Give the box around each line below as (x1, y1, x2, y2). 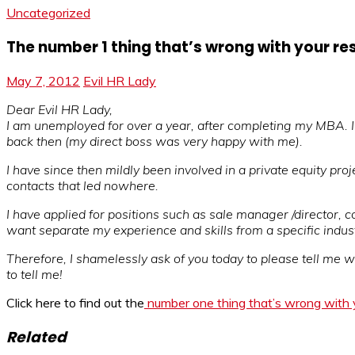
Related (6, 326, 67, 349)
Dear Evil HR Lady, (6, 101, 113, 118)
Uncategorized (6, 5, 90, 21)
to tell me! (6, 266, 63, 283)
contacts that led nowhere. (6, 177, 158, 194)
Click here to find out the (6, 295, 144, 311)
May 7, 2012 (6, 73, 80, 90)
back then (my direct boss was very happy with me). (6, 133, 303, 150)
